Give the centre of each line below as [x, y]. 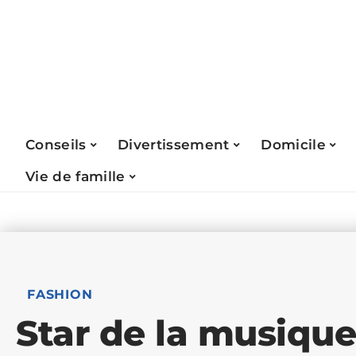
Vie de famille [75, 176]
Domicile [293, 144]
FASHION [60, 294]
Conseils [56, 144]
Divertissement [174, 144]
